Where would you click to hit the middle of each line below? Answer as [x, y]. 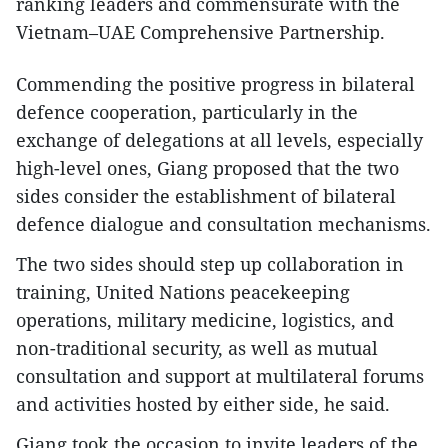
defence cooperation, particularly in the [187, 112]
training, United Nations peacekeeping [183, 292]
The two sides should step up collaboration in [210, 264]
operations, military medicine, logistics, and [205, 320]
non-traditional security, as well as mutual [197, 348]
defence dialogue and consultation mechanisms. [223, 224]
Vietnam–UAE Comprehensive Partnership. [200, 32]
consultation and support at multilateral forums [220, 376]
